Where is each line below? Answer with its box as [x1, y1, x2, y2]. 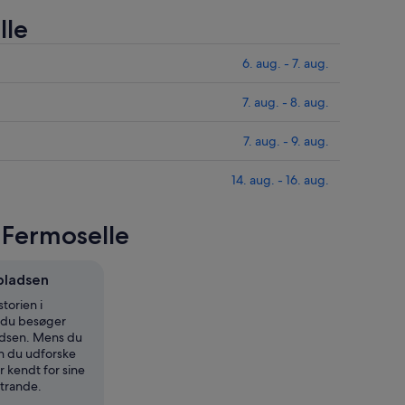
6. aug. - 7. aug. [242, 55, 329, 72]
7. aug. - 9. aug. [243, 133, 329, 150]
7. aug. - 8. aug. [242, 94, 329, 111]
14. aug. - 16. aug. [231, 172, 329, 189]
